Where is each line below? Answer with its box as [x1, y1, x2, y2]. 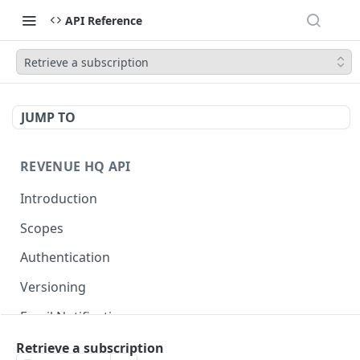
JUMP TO [21, 108, 76, 126]
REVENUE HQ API [20, 157, 131, 175]
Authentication [20, 248, 110, 267]
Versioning [20, 278, 86, 297]
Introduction [20, 189, 97, 207]
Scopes [20, 219, 63, 237]
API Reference [65, 12, 142, 28]
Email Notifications [20, 307, 134, 325]
